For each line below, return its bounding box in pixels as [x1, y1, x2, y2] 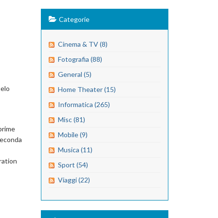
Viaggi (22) [57, 176, 90, 184]
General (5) [57, 70, 91, 78]
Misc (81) [57, 115, 85, 124]
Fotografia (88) [57, 55, 102, 63]
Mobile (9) [57, 130, 88, 139]
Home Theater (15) [57, 85, 116, 93]
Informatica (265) [57, 100, 110, 109]
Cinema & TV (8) [57, 40, 108, 48]
